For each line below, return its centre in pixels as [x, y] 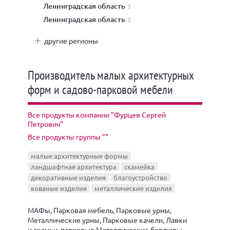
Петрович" [45, 124]
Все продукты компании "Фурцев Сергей [97, 114]
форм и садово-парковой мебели [100, 90]
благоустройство [140, 177]
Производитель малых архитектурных [111, 75]
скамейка [139, 167]
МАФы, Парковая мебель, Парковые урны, [100, 210]
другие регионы [71, 41]
